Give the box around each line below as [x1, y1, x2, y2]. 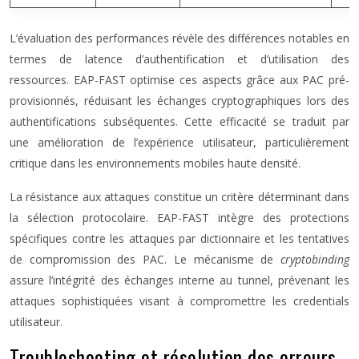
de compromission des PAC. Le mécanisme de [10, 252, 280, 267]
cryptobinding [280, 252, 349, 267]
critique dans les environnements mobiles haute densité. [10, 155, 301, 171]
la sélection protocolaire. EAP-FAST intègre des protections [10, 210, 349, 225]
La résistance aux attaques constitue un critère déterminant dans [10, 189, 349, 204]
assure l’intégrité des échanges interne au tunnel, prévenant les [10, 272, 349, 288]
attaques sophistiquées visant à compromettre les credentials [10, 293, 349, 309]
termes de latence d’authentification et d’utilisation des [10, 51, 349, 67]
